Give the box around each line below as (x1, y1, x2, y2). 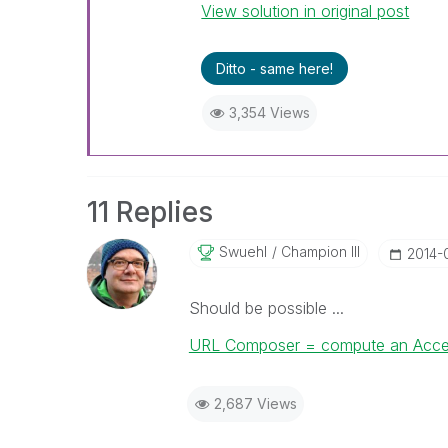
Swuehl (218, 243, 267, 260)
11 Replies (87, 195, 213, 229)
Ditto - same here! (216, 60, 334, 77)
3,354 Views (228, 104, 310, 121)
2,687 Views (213, 395, 297, 412)
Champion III (276, 243, 360, 260)
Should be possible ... (188, 298, 344, 318)
